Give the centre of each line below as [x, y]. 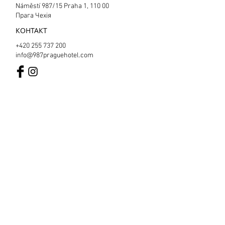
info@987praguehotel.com [54, 55]
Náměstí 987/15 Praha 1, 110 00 [62, 6]
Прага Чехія [33, 16]
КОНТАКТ [31, 30]
